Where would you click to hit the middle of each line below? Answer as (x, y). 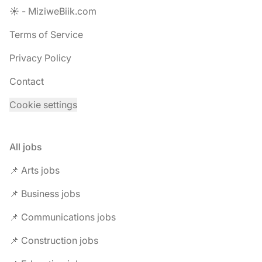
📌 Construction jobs (54, 240)
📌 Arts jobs (35, 170)
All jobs (26, 147)
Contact (27, 81)
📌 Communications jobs (63, 217)
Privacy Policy (40, 58)
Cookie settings (43, 105)
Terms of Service (46, 35)
